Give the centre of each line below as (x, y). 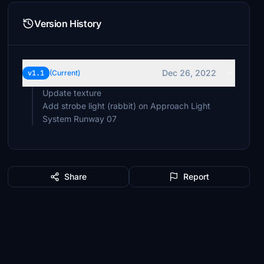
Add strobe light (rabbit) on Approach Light (127, 106)
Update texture (72, 93)
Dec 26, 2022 (189, 73)
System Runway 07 (80, 119)
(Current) (65, 73)
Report (197, 176)
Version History (68, 24)
